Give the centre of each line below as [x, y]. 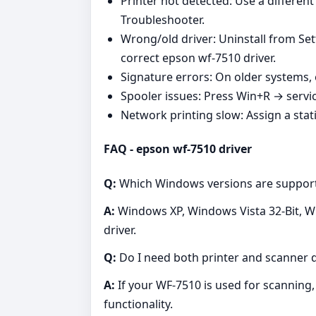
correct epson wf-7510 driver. [198, 58]
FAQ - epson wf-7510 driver [178, 149]
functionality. [138, 304]
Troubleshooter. [163, 20]
